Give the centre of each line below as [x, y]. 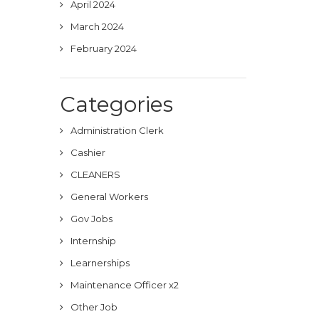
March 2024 [97, 26]
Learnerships [100, 263]
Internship [93, 241]
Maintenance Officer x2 [124, 285]
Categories [116, 104]
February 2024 [103, 48]
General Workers [109, 197]
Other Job [94, 307]
